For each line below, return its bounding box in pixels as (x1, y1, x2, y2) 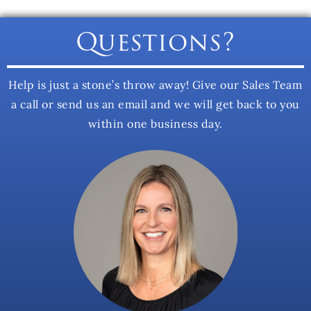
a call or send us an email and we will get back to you (10, 97, 300, 112)
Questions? (75, 23, 235, 62)
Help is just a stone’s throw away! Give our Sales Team (8, 78, 303, 92)
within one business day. (87, 117, 223, 131)
